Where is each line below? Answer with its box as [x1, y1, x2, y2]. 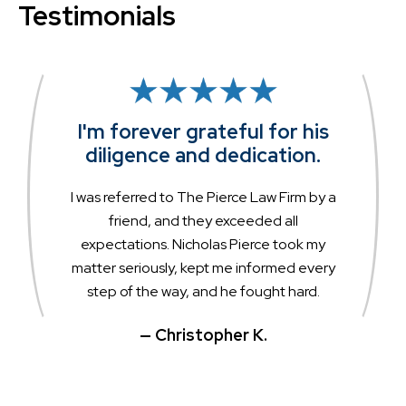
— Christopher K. [139, 324, 267, 345]
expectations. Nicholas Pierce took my [81, 234, 325, 254]
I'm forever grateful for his [77, 118, 329, 145]
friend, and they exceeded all [108, 210, 298, 230]
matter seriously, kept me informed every [71, 257, 335, 277]
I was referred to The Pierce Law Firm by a [70, 187, 336, 207]
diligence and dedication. [85, 141, 321, 169]
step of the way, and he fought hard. [86, 281, 320, 301]
